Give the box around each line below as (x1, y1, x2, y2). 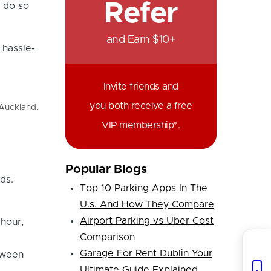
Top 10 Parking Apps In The (79, 183, 207, 194)
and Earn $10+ (106, 34, 176, 45)
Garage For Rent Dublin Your (79, 249, 212, 259)
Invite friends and (103, 81, 178, 91)
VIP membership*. (102, 120, 180, 130)
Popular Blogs (65, 163, 147, 176)
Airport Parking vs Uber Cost (79, 216, 214, 226)
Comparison (79, 232, 135, 243)
